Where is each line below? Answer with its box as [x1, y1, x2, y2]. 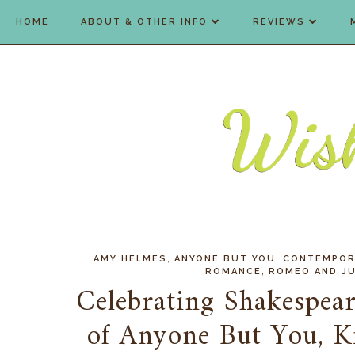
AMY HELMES [94, 254, 167, 264]
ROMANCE [205, 266, 261, 277]
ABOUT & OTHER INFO [81, 17, 208, 27]
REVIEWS [253, 17, 305, 27]
